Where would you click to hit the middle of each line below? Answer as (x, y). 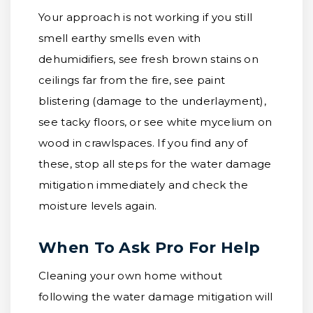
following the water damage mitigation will (156, 297)
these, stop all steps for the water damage (155, 164)
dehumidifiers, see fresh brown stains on (148, 59)
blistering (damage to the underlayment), (152, 101)
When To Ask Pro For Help (150, 248)
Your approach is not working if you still (146, 17)
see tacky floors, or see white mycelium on (155, 122)
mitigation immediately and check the (143, 185)
